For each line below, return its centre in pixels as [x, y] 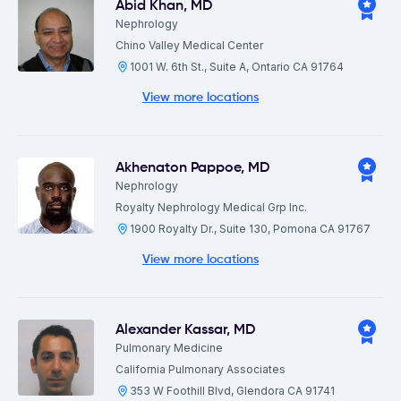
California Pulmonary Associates [200, 369]
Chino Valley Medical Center [189, 45]
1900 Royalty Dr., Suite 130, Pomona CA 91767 [250, 229]
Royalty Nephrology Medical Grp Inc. [211, 207]
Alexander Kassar [171, 330]
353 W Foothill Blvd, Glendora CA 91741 [232, 391]
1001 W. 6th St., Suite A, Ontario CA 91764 [237, 67]
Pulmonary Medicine [169, 348]
